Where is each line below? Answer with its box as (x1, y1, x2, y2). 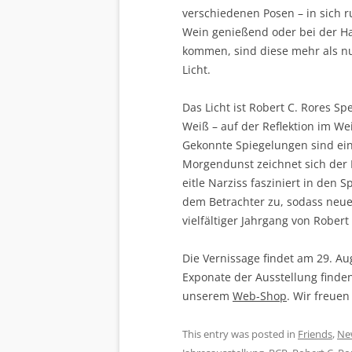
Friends (298, 327, 332, 342)
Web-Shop (233, 288, 287, 304)
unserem (182, 288, 233, 304)
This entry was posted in (182, 327, 298, 342)
